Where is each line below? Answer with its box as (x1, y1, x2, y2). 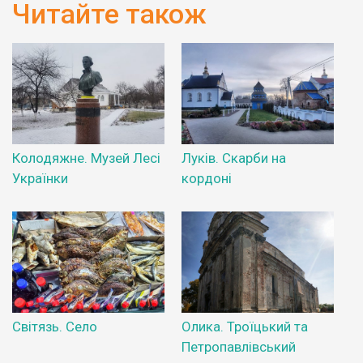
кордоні (181, 170, 232, 187)
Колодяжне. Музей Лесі (12, 150, 160, 167)
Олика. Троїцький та (181, 318, 308, 335)
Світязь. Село (12, 318, 97, 335)
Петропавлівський (181, 339, 296, 356)
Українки (12, 170, 68, 187)
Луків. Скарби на (181, 150, 286, 167)
